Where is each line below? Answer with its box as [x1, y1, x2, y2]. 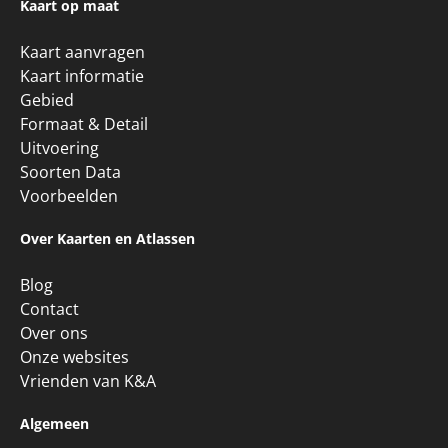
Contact [20, 298, 79, 321]
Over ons [20, 322, 88, 345]
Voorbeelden [20, 185, 118, 208]
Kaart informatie [20, 65, 144, 88]
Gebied [20, 89, 74, 112]
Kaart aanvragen [20, 41, 145, 64]
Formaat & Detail [20, 113, 148, 136]
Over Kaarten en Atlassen [20, 229, 195, 249]
